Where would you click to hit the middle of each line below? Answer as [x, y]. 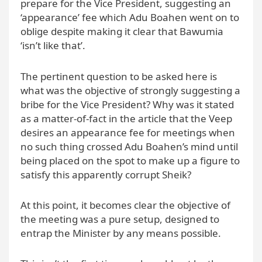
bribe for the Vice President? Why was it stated [127, 104]
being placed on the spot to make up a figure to [130, 160]
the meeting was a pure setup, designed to [120, 219]
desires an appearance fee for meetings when [128, 132]
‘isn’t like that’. [53, 46]
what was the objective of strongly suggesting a [130, 90]
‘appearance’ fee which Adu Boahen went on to [130, 18]
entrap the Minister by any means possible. [121, 233]
